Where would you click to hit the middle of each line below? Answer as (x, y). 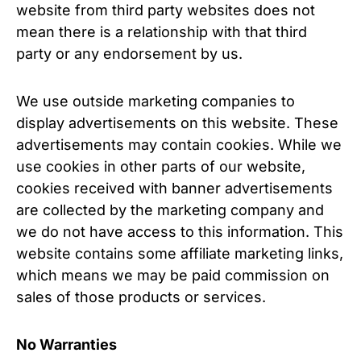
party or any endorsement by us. (129, 54)
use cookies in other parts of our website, (161, 166)
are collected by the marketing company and (170, 210)
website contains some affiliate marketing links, (180, 253)
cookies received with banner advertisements (174, 188)
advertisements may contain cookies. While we (179, 145)
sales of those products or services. (141, 297)
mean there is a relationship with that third (162, 32)
